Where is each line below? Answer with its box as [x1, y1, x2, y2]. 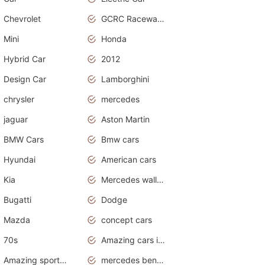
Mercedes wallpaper [157, 174, 164, 185]
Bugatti [4, 194, 31, 205]
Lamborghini [101, 73, 149, 84]
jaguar [4, 114, 28, 124]
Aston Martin [101, 114, 150, 124]
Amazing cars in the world [158, 234, 165, 245]
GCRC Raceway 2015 [157, 13, 164, 24]
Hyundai [4, 154, 35, 164]
